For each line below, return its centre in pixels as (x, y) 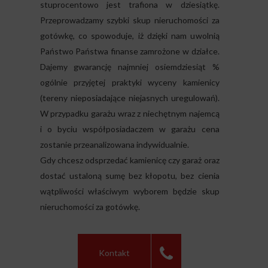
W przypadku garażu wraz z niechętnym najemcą (130, 114)
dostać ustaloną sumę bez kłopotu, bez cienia (130, 176)
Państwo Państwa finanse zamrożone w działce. (130, 51)
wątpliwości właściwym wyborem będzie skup (130, 191)
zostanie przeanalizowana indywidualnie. (114, 145)
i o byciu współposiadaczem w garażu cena (130, 129)
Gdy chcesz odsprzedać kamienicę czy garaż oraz (130, 160)
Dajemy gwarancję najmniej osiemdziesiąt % (130, 67)
